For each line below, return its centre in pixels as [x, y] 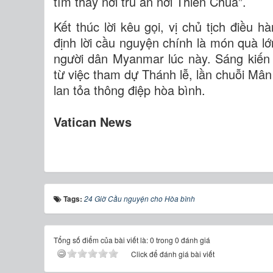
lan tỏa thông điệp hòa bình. [129, 90]
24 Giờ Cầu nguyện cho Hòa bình [140, 198]
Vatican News [93, 121]
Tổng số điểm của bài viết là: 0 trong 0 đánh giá [132, 239]
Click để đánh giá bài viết [173, 253]
